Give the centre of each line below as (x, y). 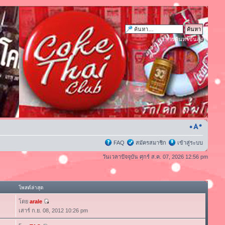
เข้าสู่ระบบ (190, 143)
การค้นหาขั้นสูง (184, 39)
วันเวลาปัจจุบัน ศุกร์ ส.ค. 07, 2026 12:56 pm (155, 157)
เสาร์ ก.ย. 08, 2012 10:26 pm (53, 210)
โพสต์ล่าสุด (31, 187)
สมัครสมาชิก (151, 143)
